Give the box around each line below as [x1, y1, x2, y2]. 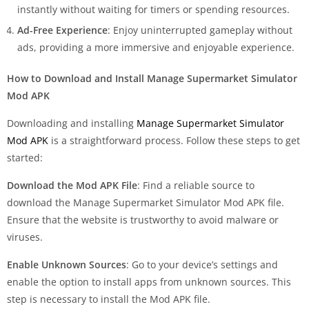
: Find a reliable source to [137, 178, 255, 192]
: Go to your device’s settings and [126, 257, 278, 271]
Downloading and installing [7, 116, 137, 130]
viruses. [7, 230, 43, 243]
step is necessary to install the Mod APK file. [7, 292, 210, 306]
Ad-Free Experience [17, 23, 108, 37]
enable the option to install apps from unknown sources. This [7, 275, 291, 288]
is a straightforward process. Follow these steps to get [48, 133, 300, 147]
